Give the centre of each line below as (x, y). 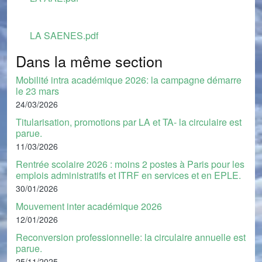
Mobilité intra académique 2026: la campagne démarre (129, 80)
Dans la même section (89, 61)
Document (37, 35)
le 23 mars (37, 91)
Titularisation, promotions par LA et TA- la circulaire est (129, 122)
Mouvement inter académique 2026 (89, 206)
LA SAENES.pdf (64, 35)
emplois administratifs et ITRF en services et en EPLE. (128, 175)
